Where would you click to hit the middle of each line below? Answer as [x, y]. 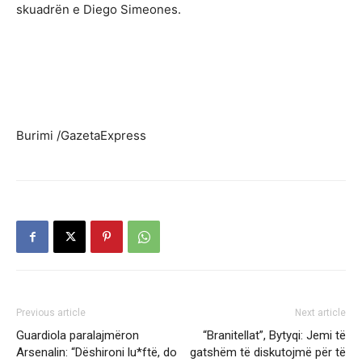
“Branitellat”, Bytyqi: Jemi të [274, 336]
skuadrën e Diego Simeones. [99, 10]
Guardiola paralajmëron [78, 336]
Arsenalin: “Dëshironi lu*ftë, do [97, 353]
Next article [320, 313]
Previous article [51, 313]
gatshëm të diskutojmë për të [268, 353]
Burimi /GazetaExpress [81, 136]
